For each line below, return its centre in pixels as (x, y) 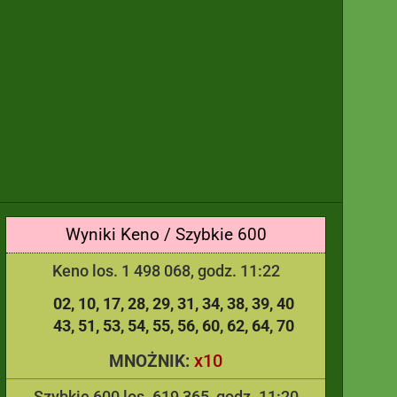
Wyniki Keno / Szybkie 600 (166, 234)
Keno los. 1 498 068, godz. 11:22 (166, 271)
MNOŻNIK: (152, 361)
